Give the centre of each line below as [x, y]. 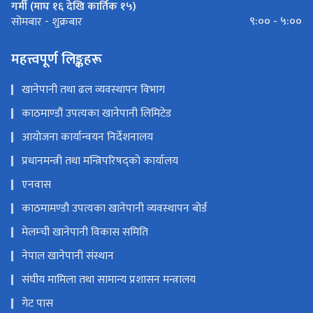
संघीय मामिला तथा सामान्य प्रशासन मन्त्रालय [109, 280]
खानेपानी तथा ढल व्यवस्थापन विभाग [93, 90]
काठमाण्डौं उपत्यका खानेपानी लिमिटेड [96, 114]
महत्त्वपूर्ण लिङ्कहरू [57, 60]
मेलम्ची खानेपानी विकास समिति [85, 233]
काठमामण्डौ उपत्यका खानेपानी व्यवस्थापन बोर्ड [114, 209]
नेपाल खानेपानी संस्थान [68, 256]
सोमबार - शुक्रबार [47, 22]
